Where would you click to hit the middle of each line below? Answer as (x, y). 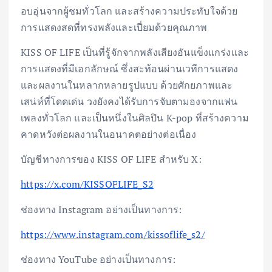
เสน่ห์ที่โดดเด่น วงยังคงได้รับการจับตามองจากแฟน (129, 102)
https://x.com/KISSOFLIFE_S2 (87, 184)
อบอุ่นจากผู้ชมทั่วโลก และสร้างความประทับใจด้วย (129, 11)
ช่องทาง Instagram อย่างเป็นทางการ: (101, 209)
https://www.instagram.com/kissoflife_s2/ (113, 234)
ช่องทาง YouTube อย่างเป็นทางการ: (98, 259)
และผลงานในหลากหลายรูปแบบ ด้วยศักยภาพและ (127, 85)
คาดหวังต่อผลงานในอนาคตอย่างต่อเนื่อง (109, 134)
